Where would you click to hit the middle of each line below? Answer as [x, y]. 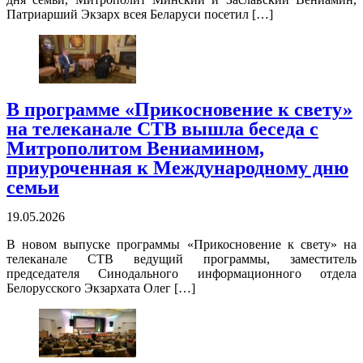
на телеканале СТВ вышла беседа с [162, 129]
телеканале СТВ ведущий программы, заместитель [181, 259]
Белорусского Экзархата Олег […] [101, 288]
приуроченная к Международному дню [177, 168]
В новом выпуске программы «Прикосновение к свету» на [181, 245]
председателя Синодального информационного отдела [181, 274]
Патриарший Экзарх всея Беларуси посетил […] [140, 15]
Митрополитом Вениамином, [135, 149]
